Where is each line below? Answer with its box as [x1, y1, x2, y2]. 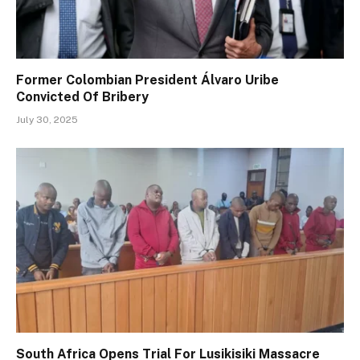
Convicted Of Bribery [16, 89, 149, 105]
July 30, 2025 [16, 114, 78, 126]
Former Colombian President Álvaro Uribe [16, 72, 279, 88]
